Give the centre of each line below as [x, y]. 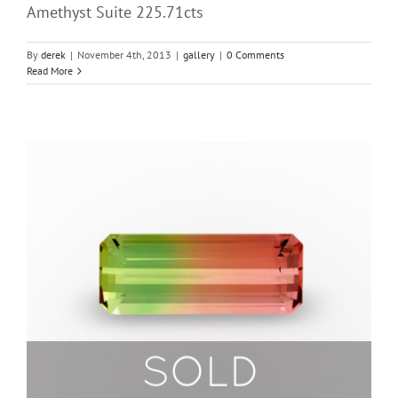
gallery [199, 55]
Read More [50, 71]
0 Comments [255, 55]
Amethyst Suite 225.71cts [115, 12]
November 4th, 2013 [124, 55]
